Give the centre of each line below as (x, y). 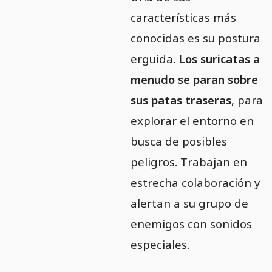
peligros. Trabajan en (189, 162)
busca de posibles (178, 141)
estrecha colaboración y (195, 183)
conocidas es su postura (195, 38)
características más (183, 18)
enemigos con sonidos (191, 224)
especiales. (160, 245)
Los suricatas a (219, 59)
